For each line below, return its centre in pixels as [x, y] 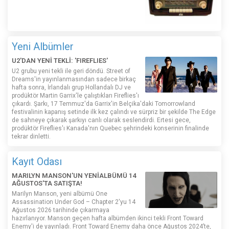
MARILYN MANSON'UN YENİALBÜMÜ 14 [74, 176]
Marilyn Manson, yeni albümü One [60, 194]
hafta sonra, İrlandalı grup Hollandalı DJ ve [71, 88]
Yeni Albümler [43, 47]
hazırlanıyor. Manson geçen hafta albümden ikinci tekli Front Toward [108, 219]
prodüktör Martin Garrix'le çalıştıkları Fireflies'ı [75, 96]
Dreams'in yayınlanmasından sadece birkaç [74, 79]
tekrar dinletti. [31, 137]
